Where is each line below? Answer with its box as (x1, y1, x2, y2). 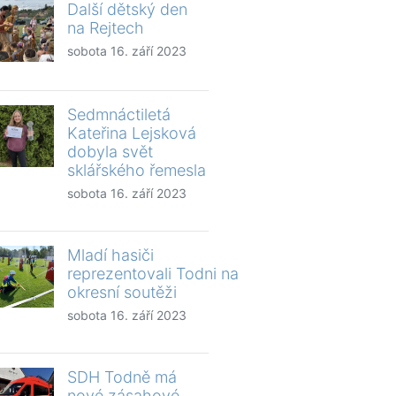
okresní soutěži (67, 282, 177, 301)
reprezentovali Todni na (67, 263, 239, 283)
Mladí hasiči (67, 245, 154, 264)
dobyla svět (67, 141, 153, 161)
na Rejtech (67, 18, 144, 37)
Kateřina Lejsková (67, 123, 196, 142)
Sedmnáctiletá (67, 104, 171, 124)
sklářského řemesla (67, 160, 206, 179)
